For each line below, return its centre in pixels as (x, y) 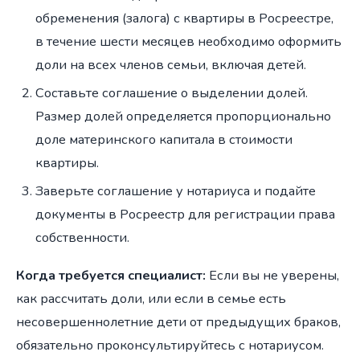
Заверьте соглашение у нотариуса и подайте (176, 190)
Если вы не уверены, (272, 275)
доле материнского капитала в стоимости (164, 139)
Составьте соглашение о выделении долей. (172, 92)
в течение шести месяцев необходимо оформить (188, 41)
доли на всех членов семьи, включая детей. (171, 64)
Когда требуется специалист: (111, 275)
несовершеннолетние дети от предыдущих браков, (178, 321)
